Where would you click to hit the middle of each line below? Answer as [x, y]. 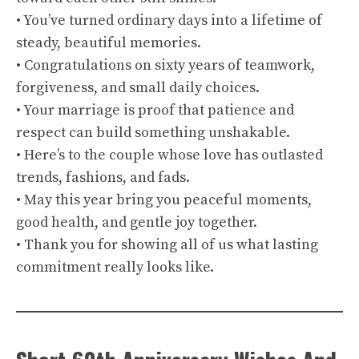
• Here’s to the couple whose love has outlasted [169, 155]
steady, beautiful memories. [109, 43]
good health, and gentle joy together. [137, 222]
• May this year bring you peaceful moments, [164, 200]
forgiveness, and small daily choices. [138, 88]
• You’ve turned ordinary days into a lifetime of [169, 20]
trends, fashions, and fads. [103, 177]
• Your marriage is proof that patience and [155, 110]
